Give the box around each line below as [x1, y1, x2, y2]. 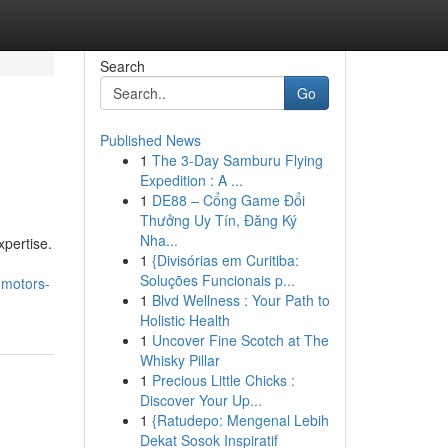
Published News [99, 130, 201, 150]
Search [99, 56, 145, 76]
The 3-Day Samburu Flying [151, 150, 323, 170]
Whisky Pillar [139, 350, 220, 370]
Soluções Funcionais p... [139, 270, 295, 290]
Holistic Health [139, 310, 230, 330]
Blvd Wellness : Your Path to [151, 290, 330, 310]
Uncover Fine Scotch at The [151, 330, 329, 350]
